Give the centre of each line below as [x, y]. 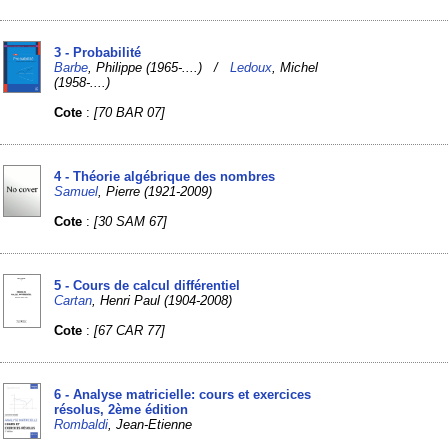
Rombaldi [81, 424]
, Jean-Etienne [150, 424]
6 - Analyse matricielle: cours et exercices [183, 394]
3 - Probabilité [98, 52]
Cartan [73, 300]
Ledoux [251, 67]
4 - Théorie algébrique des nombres [165, 176]
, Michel [295, 67]
